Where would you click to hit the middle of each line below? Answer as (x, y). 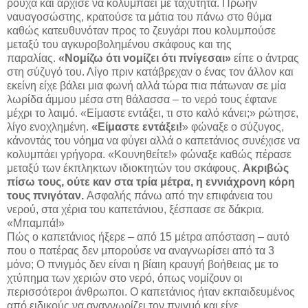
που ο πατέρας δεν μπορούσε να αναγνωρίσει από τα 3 (141, 250)
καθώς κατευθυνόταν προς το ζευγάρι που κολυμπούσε (141, 30)
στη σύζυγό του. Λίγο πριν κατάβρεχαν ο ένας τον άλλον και (150, 71)
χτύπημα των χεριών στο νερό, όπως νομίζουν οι (125, 278)
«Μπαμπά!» (36, 223)
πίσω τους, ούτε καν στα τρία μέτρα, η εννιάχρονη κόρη (151, 181)
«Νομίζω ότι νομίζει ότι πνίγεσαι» (145, 58)
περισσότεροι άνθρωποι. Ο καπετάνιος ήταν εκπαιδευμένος (151, 291)
